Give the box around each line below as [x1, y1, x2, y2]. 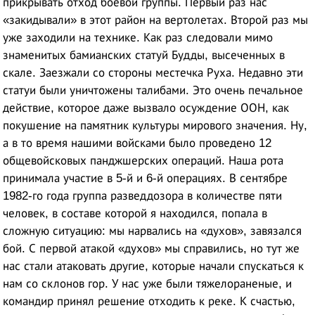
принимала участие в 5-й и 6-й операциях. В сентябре [3, 171, 288, 185]
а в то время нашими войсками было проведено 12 [3, 136, 272, 150]
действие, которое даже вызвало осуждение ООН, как [3, 101, 290, 115]
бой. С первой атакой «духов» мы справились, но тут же [3, 241, 300, 255]
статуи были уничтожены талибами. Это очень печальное [3, 83, 304, 97]
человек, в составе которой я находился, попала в [3, 206, 268, 220]
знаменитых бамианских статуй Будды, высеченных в [3, 48, 285, 62]
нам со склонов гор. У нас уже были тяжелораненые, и [3, 276, 292, 290]
